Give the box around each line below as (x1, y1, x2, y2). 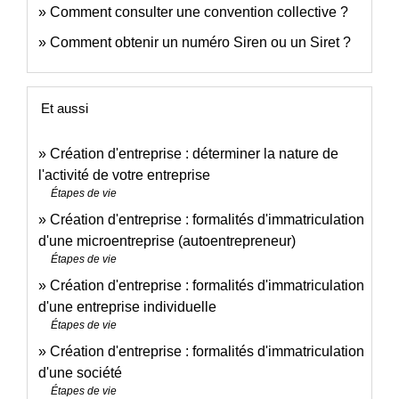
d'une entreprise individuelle (38, 298, 216, 314)
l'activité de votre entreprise (38, 167, 210, 183)
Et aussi (41, 100, 88, 116)
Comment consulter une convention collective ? (50, 4, 348, 20)
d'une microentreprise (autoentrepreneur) (38, 232, 296, 248)
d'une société (38, 364, 122, 380)
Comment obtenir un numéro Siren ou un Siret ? (50, 34, 351, 50)
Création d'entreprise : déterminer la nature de (50, 145, 338, 161)
